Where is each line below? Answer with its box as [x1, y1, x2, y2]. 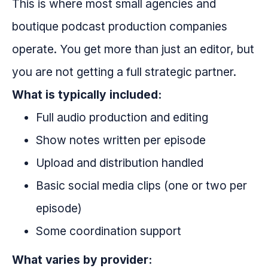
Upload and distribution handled [36, 156, 203, 170]
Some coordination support [36, 224, 181, 239]
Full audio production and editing [36, 110, 208, 125]
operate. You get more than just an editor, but [12, 42, 254, 57]
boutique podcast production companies [12, 19, 227, 34]
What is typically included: [12, 87, 162, 102]
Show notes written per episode [36, 133, 206, 148]
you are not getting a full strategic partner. [12, 65, 236, 80]
